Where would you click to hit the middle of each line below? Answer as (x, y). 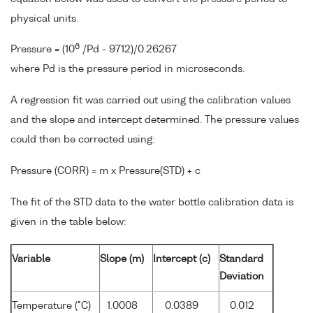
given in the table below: (68, 222)
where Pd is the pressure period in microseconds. (128, 70)
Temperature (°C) (51, 306)
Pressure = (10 (43, 50)
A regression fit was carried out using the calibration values (151, 101)
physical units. (44, 19)
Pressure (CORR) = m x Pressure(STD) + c (105, 172)
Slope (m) (122, 259)
